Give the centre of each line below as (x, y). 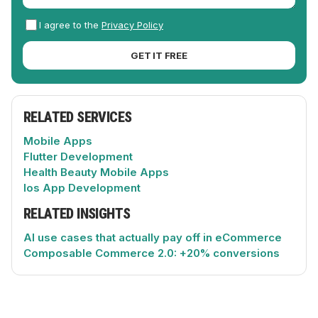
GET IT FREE (159, 55)
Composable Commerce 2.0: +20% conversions (152, 253)
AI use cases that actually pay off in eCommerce (153, 237)
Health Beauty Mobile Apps (96, 172)
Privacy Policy (132, 24)
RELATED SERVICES (78, 117)
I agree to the (70, 24)
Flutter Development (78, 156)
